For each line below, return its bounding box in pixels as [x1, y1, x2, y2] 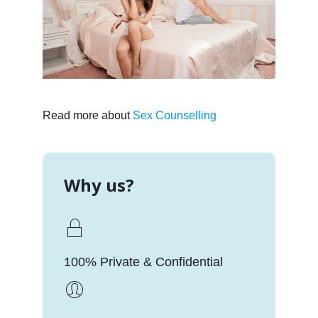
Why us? [63, 172, 134, 197]
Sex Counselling [132, 109, 216, 121]
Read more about [42, 109, 133, 121]
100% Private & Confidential [63, 254, 223, 269]
